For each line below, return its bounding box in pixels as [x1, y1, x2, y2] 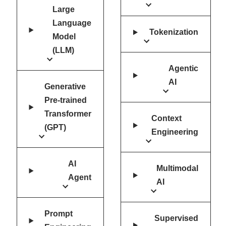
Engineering [151, 128, 198, 137]
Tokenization [149, 28, 198, 37]
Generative [44, 82, 86, 91]
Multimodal [156, 164, 198, 173]
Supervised [154, 214, 198, 223]
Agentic [168, 64, 198, 73]
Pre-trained [44, 96, 87, 105]
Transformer [44, 109, 92, 119]
